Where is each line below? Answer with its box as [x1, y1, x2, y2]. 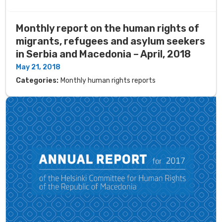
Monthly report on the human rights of [16, 22, 199, 34]
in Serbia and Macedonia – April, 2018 [16, 48, 191, 60]
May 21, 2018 [16, 62, 60, 71]
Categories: [16, 76, 58, 85]
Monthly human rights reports [60, 76, 156, 85]
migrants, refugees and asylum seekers [16, 35, 205, 47]
